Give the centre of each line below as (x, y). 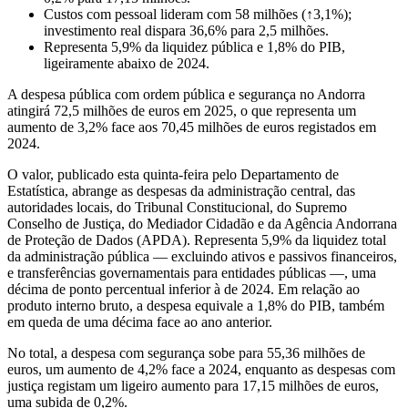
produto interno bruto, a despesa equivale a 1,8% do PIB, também (196, 305)
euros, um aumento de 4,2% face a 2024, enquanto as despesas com (201, 369)
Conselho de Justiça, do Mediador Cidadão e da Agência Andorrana (202, 223)
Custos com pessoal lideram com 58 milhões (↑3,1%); (198, 14)
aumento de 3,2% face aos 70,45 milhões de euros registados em (192, 127)
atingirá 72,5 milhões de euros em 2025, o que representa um (182, 110)
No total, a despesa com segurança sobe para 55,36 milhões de (186, 352)
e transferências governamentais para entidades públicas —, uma (192, 272)
